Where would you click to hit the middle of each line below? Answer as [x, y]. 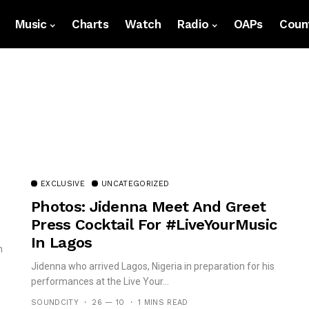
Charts [90, 24]
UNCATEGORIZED [135, 184]
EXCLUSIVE [63, 184]
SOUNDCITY [55, 302]
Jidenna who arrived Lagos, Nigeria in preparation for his [153, 266]
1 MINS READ [163, 302]
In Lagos [62, 242]
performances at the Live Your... [100, 281]
